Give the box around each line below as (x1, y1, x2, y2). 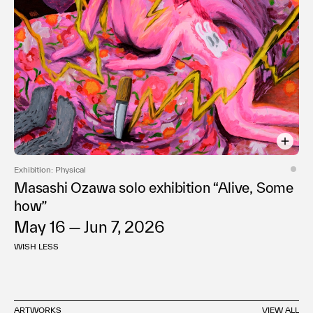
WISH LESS (14, 242, 59, 252)
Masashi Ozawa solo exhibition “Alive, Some (14, 180, 294, 196)
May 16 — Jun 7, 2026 (14, 218, 164, 236)
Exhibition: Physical (14, 165, 86, 175)
